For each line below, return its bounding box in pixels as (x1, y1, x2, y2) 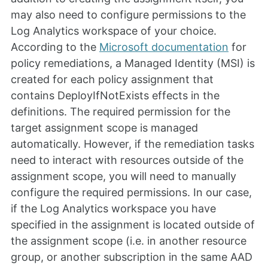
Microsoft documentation (99, 41, 229, 54)
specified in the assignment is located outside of (11, 218, 255, 232)
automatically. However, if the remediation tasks (11, 138, 254, 151)
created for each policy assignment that (11, 73, 214, 86)
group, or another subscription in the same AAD (11, 251, 252, 264)
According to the (11, 41, 99, 54)
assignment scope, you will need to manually (11, 170, 236, 183)
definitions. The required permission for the (11, 105, 230, 118)
